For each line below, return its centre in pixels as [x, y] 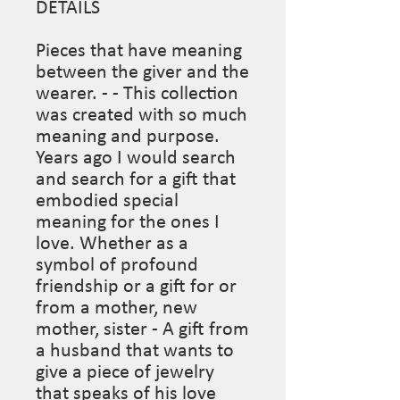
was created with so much [142, 115]
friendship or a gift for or [136, 287]
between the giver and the [142, 72]
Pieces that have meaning [139, 51]
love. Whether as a [112, 244]
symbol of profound [117, 265]
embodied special [107, 201]
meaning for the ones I [128, 222]
